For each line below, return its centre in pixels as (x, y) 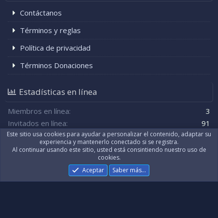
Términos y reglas (50, 30)
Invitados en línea (37, 123)
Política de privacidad (55, 48)
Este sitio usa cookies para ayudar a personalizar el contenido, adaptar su (109, 187)
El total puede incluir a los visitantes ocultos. (70, 154)
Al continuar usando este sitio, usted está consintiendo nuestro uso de (109, 203)
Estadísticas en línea (58, 92)
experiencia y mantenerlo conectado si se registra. (109, 195)
